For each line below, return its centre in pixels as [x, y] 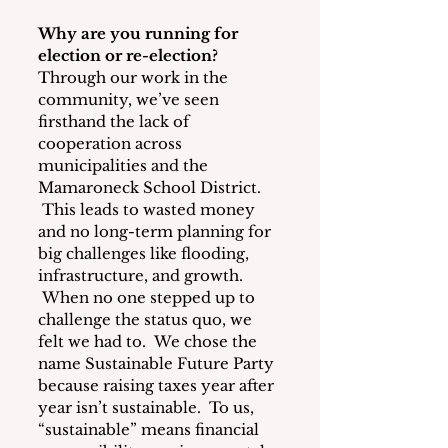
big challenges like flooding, [145, 253]
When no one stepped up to [148, 297]
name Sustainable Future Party [158, 363]
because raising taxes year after [158, 385]
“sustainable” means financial [150, 429]
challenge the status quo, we [147, 319]
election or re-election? [128, 55]
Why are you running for [140, 33]
